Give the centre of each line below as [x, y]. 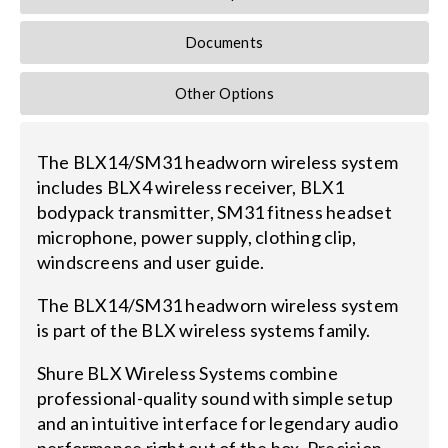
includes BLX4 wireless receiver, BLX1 [190, 187]
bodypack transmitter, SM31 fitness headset [214, 212]
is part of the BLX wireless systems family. [203, 330]
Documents [224, 43]
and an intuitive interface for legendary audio [217, 423]
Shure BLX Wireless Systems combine [187, 373]
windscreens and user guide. [150, 262]
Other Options [224, 93]
